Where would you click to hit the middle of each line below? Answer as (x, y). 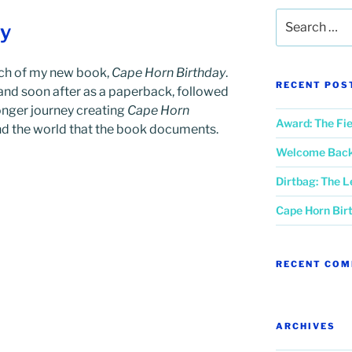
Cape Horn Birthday (169, 73)
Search (293, 16)
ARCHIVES (305, 326)
